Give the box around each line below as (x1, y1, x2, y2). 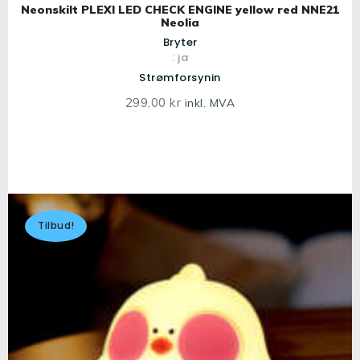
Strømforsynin (139, 70, 221, 86)
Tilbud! (38, 219, 75, 233)
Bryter (162, 34, 198, 50)
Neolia (161, 15, 199, 31)
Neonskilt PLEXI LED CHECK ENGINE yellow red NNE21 (21, 2, 339, 18)
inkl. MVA (184, 96, 235, 110)
